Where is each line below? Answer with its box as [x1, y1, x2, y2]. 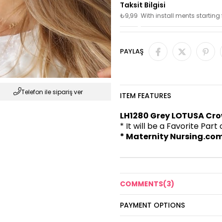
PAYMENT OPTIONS [120, 200, 185, 211]
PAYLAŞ [120, 47, 144, 56]
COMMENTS [120, 179, 163, 189]
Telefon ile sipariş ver [21, 88, 83, 96]
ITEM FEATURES [120, 91, 171, 101]
